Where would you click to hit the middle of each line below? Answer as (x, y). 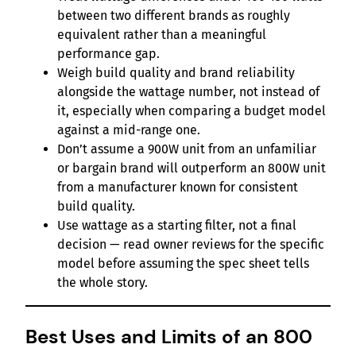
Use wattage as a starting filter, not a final (177, 225)
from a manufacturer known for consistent (178, 187)
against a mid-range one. (129, 130)
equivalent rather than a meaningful (162, 34)
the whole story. (103, 282)
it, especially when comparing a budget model (192, 110)
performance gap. (108, 53)
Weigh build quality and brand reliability (176, 72)
